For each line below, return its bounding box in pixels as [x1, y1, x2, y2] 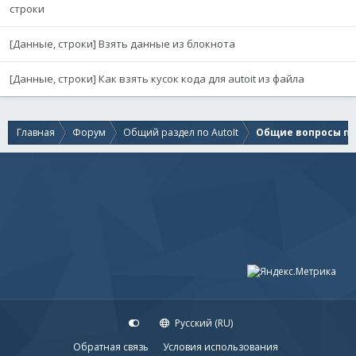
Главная [17, 126, 55, 139]
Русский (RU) [172, 316, 233, 330]
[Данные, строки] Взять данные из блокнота [10, 37, 235, 51]
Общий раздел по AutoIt [123, 126, 238, 139]
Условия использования [163, 340, 278, 354]
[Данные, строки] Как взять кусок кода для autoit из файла [10, 72, 304, 86]
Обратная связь [73, 340, 149, 354]
